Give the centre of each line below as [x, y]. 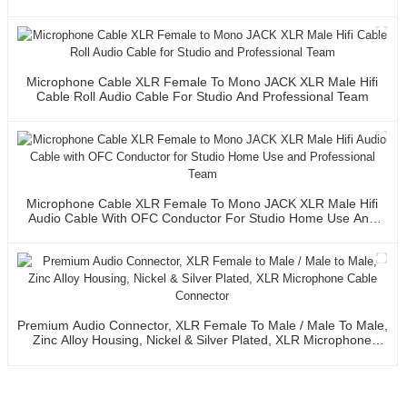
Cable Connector [203, 354]
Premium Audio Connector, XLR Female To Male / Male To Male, [202, 325]
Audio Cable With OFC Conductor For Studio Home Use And [203, 218]
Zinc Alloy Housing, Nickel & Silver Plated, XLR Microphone [203, 339]
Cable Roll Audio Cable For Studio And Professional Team [202, 96]
